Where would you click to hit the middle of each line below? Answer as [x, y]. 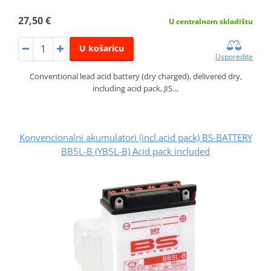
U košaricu [101, 48]
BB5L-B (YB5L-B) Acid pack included [135, 152]
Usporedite [234, 57]
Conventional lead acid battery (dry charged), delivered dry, [135, 77]
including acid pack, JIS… [135, 89]
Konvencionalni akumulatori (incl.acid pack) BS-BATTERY [135, 138]
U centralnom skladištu [211, 22]
